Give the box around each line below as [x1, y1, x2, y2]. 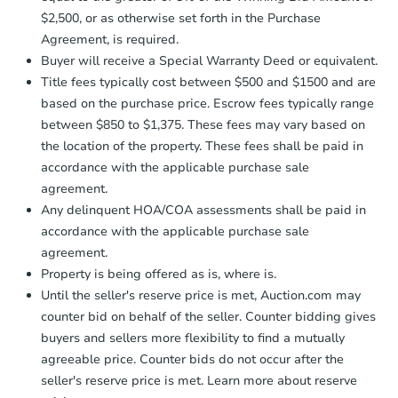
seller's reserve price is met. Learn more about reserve [41, 371, 357, 389]
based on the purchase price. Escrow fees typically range [41, 94, 374, 112]
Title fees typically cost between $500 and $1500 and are [41, 73, 376, 91]
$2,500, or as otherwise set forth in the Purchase [41, 9, 321, 27]
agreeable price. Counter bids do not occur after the [41, 350, 344, 368]
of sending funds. [187, 54, 306, 75]
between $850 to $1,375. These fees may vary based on [41, 115, 365, 133]
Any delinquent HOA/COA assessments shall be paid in [41, 201, 366, 219]
